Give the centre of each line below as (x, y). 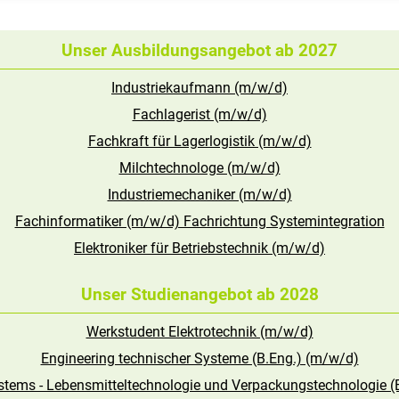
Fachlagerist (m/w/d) (199, 115)
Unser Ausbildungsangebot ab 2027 (199, 51)
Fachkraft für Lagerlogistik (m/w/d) (199, 142)
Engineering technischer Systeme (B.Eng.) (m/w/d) (199, 359)
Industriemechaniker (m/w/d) (199, 195)
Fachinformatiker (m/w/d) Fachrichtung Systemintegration (199, 222)
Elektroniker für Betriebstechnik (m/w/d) (199, 248)
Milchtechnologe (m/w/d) (199, 168)
